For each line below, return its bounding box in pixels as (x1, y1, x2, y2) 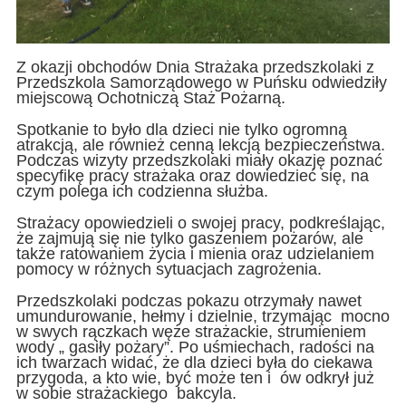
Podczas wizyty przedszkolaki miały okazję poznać (15, 150, 382, 169)
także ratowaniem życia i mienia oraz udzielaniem (15, 244, 374, 263)
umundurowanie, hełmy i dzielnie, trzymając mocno (15, 306, 390, 325)
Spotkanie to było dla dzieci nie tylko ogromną (15, 120, 347, 139)
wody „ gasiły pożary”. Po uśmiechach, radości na (15, 337, 374, 356)
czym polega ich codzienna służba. (15, 181, 268, 200)
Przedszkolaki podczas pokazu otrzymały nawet (15, 291, 362, 310)
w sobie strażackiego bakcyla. (15, 383, 237, 402)
